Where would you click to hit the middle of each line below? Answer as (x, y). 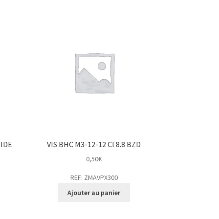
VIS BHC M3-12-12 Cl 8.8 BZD (94, 144)
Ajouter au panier (94, 192)
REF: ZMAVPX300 (94, 177)
